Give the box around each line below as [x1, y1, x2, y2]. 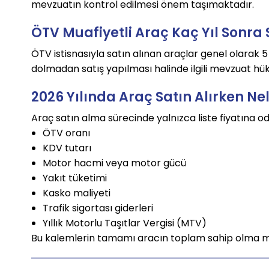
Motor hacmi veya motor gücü [42, 156, 186, 171]
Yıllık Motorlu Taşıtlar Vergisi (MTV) [42, 216, 207, 231]
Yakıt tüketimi [42, 171, 107, 186]
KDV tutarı [42, 141, 91, 156]
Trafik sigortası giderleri [42, 201, 153, 216]
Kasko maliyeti [42, 186, 110, 201]
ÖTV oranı [42, 126, 90, 141]
